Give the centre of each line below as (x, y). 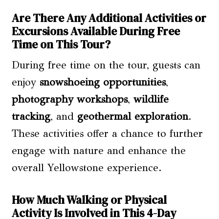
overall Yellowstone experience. (87, 168)
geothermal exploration (133, 117)
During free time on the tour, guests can (106, 65)
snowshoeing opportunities (103, 82)
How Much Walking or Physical (89, 200)
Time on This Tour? (61, 44)
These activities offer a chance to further (107, 134)
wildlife (151, 99)
